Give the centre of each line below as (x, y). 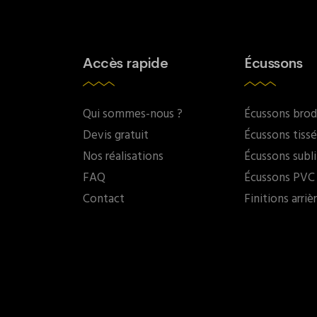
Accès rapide (125, 63)
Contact (104, 199)
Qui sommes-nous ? (133, 114)
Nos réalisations (123, 157)
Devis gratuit (116, 136)
